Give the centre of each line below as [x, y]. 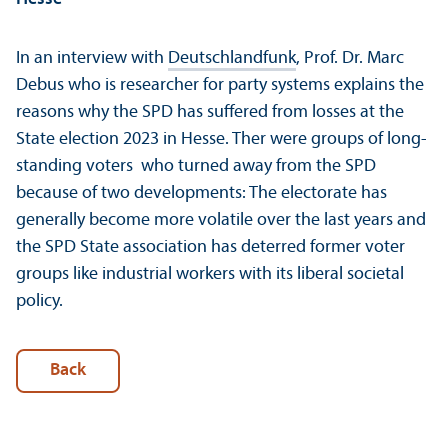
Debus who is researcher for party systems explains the [220, 85]
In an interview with [92, 58]
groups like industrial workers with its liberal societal [210, 274]
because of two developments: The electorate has [201, 193]
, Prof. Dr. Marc [350, 58]
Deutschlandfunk [232, 58]
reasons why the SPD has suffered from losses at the [210, 112]
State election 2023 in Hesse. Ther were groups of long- [221, 139]
